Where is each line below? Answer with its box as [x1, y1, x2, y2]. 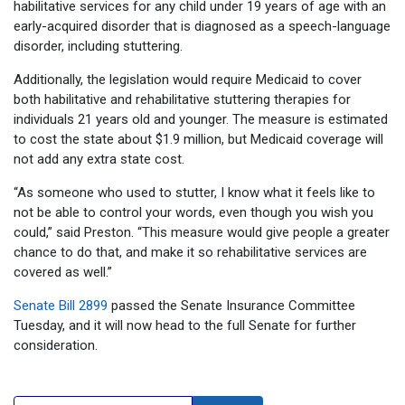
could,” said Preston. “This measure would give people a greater [14, 223, 390, 240]
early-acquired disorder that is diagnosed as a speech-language [14, 17, 391, 34]
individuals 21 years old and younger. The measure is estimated [14, 110, 388, 127]
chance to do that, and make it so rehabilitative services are [14, 243, 367, 260]
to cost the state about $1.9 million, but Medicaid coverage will [14, 130, 383, 147]
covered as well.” [14, 263, 112, 280]
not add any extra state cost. [14, 150, 184, 167]
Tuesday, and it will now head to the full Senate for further [14, 316, 356, 334]
